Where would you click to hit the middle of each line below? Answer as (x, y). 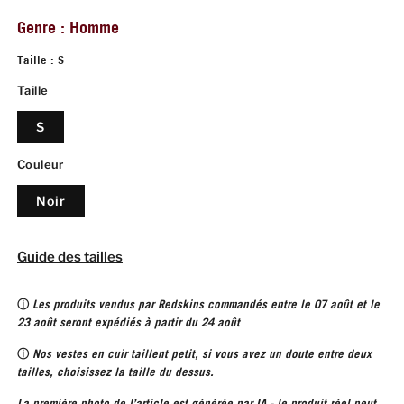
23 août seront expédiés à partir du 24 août (129, 322)
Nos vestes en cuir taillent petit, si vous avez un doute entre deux (202, 354)
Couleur (41, 165)
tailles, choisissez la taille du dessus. (115, 372)
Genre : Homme (68, 28)
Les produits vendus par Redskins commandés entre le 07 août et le (206, 304)
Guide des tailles (70, 257)
